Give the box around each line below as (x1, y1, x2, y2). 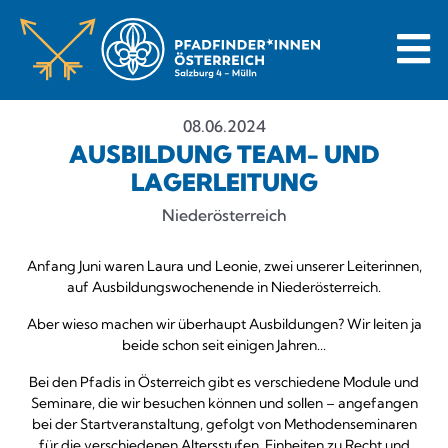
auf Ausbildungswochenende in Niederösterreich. (67, 278, 381, 296)
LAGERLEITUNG (130, 167, 318, 197)
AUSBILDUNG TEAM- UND (68, 139, 380, 169)
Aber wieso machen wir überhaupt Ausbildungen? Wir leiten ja (26, 315, 422, 333)
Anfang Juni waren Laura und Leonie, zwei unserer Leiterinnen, (26, 257, 422, 275)
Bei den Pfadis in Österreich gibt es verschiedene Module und (29, 373, 419, 391)
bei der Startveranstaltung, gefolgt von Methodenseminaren (31, 415, 417, 433)
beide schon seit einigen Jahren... (122, 336, 326, 354)
